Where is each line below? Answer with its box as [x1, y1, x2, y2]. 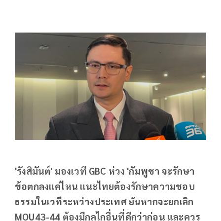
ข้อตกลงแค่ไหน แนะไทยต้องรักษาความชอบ [15, 180, 195, 192]
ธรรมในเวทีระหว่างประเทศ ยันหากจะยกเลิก [15, 195, 194, 208]
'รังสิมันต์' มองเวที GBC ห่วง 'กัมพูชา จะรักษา [15, 165, 195, 177]
